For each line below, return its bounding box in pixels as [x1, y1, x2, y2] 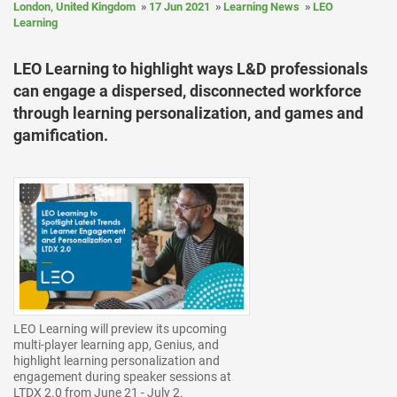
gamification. [13, 126, 108, 144]
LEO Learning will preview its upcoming [13, 322, 227, 337]
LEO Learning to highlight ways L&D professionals [13, 59, 368, 78]
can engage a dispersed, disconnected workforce [13, 82, 362, 100]
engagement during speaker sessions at [13, 370, 231, 385]
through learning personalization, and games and [13, 104, 363, 122]
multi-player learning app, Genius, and [13, 338, 219, 353]
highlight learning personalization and [13, 354, 220, 369]
